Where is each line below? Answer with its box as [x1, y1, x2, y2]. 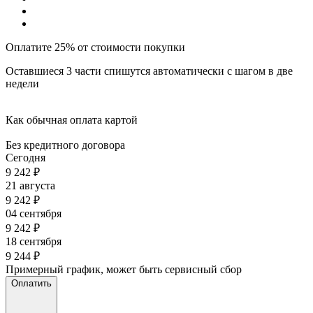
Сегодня [6, 152, 45, 163]
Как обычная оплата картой [6, 114, 138, 126]
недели [6, 78, 39, 89]
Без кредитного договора [6, 139, 125, 151]
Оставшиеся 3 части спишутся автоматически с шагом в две [6, 65, 293, 77]
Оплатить [11, 278, 52, 289]
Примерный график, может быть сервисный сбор [6, 263, 242, 275]
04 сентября [6, 208, 61, 219]
